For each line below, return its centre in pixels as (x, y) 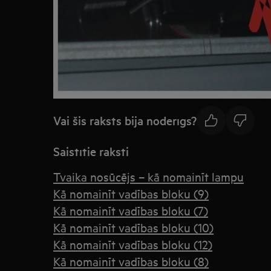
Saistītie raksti (91, 152)
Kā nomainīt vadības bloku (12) (133, 244)
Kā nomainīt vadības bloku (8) (131, 261)
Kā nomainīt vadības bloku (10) (133, 227)
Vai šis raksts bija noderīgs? (125, 120)
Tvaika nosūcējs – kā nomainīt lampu (149, 177)
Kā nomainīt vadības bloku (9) (131, 194)
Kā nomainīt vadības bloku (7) (131, 211)
